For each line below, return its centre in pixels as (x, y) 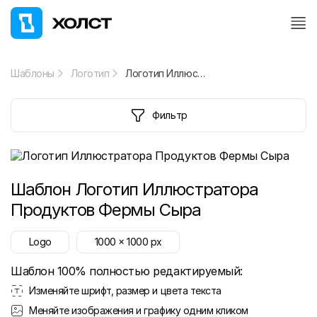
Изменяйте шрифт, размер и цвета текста (125, 290)
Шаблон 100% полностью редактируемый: (127, 271)
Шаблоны (33, 73)
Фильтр (170, 115)
